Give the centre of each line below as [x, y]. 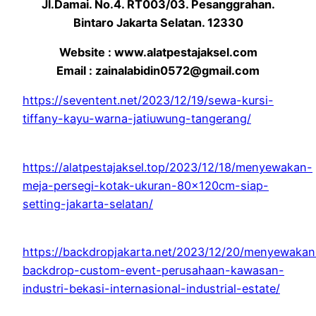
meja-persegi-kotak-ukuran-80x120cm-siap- [146, 185]
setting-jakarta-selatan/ [88, 203]
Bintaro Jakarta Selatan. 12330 [158, 22]
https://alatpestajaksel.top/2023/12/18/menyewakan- [168, 167]
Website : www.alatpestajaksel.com [158, 53]
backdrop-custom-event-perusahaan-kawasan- [153, 270]
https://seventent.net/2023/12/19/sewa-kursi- [148, 101]
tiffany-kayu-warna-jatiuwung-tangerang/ [137, 119]
